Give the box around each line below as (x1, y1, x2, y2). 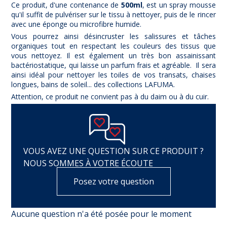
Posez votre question (73, 176, 154, 187)
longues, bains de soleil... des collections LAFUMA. (11, 80, 175, 90)
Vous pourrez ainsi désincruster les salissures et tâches (11, 31, 216, 42)
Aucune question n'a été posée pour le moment (11, 208, 192, 220)
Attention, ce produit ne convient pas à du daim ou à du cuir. (11, 92, 211, 102)
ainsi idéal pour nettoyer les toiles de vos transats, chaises (11, 70, 216, 80)
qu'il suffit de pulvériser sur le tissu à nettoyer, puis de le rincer (11, 10, 216, 20)
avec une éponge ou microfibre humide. (11, 19, 142, 29)
